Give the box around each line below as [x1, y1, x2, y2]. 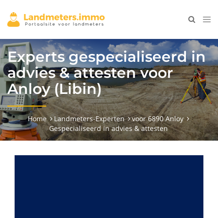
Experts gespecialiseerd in [7, 48, 206, 66]
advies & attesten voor [7, 64, 173, 82]
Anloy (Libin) [7, 80, 102, 98]
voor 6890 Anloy [131, 114, 183, 123]
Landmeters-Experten [54, 114, 125, 123]
